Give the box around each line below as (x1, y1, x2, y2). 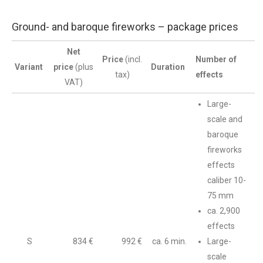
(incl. (125, 55, 142, 64)
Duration (151, 62, 187, 72)
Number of (195, 55, 237, 64)
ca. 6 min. (152, 237, 187, 246)
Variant (15, 62, 45, 72)
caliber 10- (207, 176, 246, 185)
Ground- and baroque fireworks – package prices (12, 21, 238, 33)
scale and (207, 114, 242, 124)
